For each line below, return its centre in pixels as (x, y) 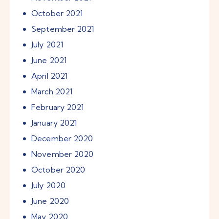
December (53, 139)
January (45, 123)
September (54, 29)
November (53, 154)
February (49, 107)
